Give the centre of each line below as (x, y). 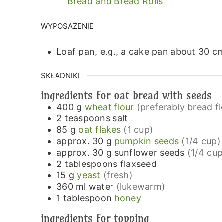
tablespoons (91, 164)
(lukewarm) (141, 186)
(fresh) (118, 175)
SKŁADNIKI (60, 75)
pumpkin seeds (147, 141)
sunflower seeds (149, 152)
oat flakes (100, 129)
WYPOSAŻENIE (67, 26)
